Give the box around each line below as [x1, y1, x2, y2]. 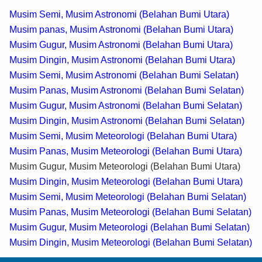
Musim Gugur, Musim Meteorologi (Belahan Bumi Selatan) [9, 222, 250, 233]
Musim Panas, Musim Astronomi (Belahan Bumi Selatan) [9, 85, 244, 96]
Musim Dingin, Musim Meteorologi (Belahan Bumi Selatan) [9, 237, 252, 248]
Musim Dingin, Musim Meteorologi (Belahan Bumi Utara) [9, 177, 243, 187]
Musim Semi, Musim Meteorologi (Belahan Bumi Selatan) [9, 192, 246, 202]
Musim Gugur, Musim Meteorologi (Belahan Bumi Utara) [9, 161, 240, 172]
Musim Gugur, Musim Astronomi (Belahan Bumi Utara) [9, 40, 233, 50]
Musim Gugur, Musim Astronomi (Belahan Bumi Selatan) [9, 101, 242, 111]
